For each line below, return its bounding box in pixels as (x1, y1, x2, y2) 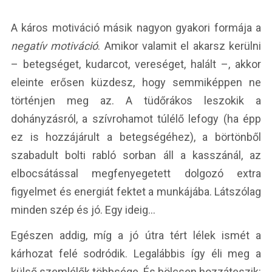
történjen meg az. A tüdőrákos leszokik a (11, 94, 261, 107)
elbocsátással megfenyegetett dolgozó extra (11, 167, 261, 180)
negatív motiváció (11, 39, 98, 53)
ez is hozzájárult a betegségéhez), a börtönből (11, 131, 261, 144)
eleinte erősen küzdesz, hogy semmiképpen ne (11, 76, 261, 89)
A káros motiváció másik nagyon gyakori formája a (11, 21, 261, 35)
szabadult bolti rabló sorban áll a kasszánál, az (11, 149, 261, 162)
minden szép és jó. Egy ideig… (11, 203, 155, 217)
